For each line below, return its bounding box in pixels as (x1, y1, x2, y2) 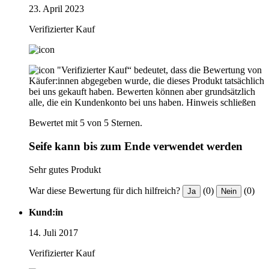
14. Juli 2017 (29, 227, 78, 238)
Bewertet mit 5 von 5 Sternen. (29, 118, 142, 128)
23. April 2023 (29, 4, 84, 14)
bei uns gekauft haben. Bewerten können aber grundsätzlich (29, 86, 255, 97)
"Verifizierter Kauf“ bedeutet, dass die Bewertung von (57, 65, 262, 76)
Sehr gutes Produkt (29, 164, 101, 175)
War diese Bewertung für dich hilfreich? (29, 185, 180, 196)
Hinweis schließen (186, 97, 256, 108)
